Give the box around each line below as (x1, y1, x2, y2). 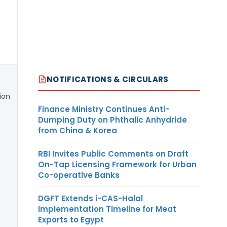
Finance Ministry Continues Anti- (38, 103, 169, 115)
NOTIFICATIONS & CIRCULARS (47, 73, 169, 85)
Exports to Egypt (38, 214, 104, 225)
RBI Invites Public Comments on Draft (38, 148, 188, 159)
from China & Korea (38, 125, 117, 136)
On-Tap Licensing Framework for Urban (38, 159, 197, 170)
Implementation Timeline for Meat (38, 203, 176, 214)
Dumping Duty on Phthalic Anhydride (38, 114, 187, 125)
